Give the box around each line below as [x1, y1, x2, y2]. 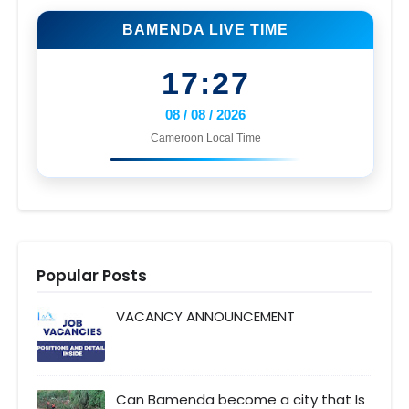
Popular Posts [37, 264, 147, 287]
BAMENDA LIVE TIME [122, 21, 288, 37]
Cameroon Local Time [150, 131, 261, 144]
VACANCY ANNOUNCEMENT [116, 306, 295, 326]
